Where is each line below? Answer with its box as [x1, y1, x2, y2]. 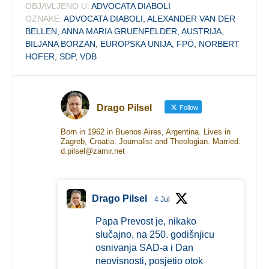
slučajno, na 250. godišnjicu [95, 229, 214, 240]
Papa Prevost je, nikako [95, 216, 196, 226]
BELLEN [25, 26, 58, 36]
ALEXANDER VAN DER [147, 13, 236, 23]
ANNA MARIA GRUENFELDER [61, 26, 178, 36]
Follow [177, 103, 198, 111]
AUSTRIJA [181, 26, 222, 36]
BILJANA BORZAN [25, 38, 96, 49]
